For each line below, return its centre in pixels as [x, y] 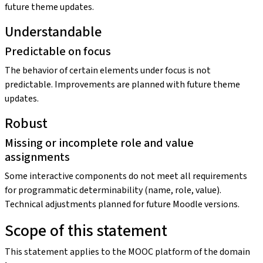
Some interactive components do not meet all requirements [126, 176]
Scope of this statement [86, 230]
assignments [37, 157]
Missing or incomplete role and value [99, 143]
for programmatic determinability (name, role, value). [113, 190]
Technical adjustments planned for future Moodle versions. [122, 204]
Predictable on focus [58, 51]
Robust [26, 123]
